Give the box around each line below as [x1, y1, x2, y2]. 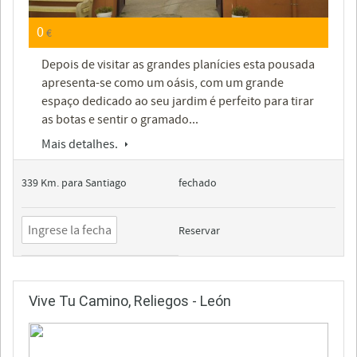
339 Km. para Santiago [22, 176, 127, 191]
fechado [178, 176, 217, 191]
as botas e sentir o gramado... [41, 112, 198, 128]
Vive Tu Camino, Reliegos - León [29, 292, 231, 310]
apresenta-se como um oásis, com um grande [41, 75, 284, 92]
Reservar [178, 224, 220, 239]
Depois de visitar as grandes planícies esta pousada [41, 57, 315, 73]
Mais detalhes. [41, 136, 120, 153]
